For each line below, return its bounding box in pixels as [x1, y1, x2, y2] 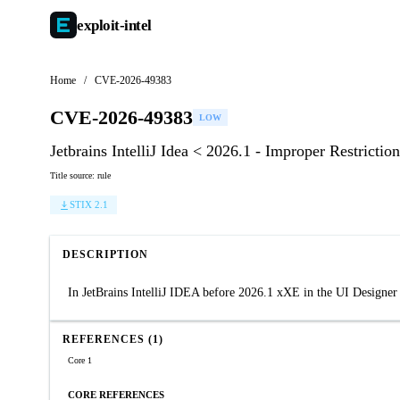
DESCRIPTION [62, 248, 148, 261]
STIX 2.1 [70, 199, 108, 210]
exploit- [77, 16, 124, 34]
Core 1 [68, 355, 92, 365]
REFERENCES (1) [62, 333, 163, 346]
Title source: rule [50, 171, 111, 180]
